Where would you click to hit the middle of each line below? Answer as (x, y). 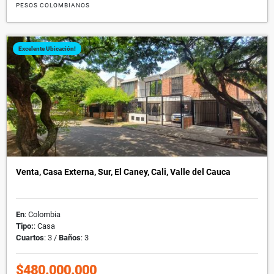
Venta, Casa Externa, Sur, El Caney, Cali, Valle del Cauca (123, 172)
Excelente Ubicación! (47, 48)
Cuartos (30, 237)
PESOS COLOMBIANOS (53, 5)
